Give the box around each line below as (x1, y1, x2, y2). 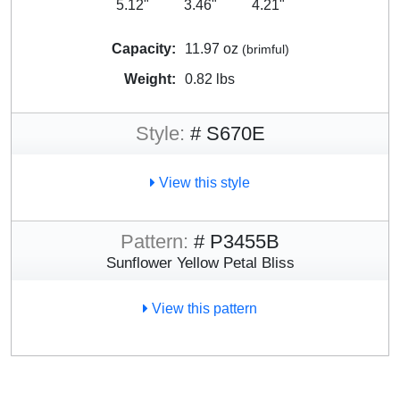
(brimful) (241, 41, 289, 56)
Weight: (123, 71, 176, 87)
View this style (155, 174, 250, 190)
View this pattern (148, 300, 257, 316)
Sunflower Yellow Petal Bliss (105, 253, 295, 271)
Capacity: (111, 40, 176, 56)
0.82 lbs (184, 71, 235, 87)
